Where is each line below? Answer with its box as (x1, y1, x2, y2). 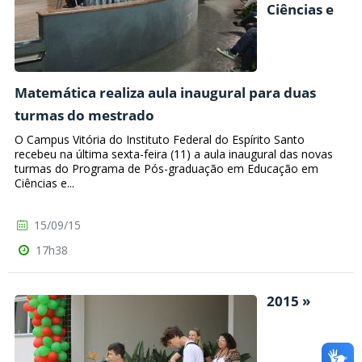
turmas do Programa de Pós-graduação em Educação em (15, 161, 318, 177)
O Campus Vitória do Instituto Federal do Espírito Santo (15, 132, 305, 148)
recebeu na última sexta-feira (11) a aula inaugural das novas (15, 146, 333, 162)
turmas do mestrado (15, 105, 154, 124)
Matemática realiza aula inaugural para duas (15, 82, 316, 102)
